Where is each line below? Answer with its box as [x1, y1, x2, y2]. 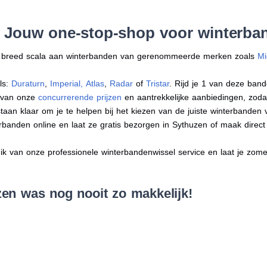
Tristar [146, 78, 170, 88]
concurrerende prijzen [38, 92, 122, 102]
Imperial [50, 78, 81, 88]
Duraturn [11, 78, 45, 88]
